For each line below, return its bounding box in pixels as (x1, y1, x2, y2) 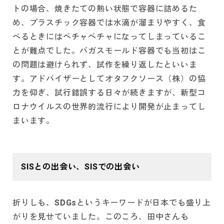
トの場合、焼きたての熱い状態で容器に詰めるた (12, 4, 197, 14)
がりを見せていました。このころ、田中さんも (12, 212, 189, 222)
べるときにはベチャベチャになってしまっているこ (12, 32, 206, 42)
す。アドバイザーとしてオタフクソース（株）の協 (12, 74, 206, 84)
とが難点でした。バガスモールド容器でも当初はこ (12, 46, 206, 56)
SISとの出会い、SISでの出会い (21, 162, 140, 172)
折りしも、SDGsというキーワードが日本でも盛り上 (12, 198, 211, 208)
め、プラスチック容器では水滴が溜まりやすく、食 (12, 18, 206, 28)
